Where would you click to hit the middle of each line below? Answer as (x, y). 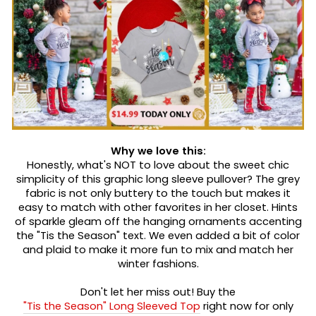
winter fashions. (158, 264)
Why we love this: (158, 151)
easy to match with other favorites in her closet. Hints (158, 207)
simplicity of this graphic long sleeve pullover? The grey (158, 179)
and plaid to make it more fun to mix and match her (158, 250)
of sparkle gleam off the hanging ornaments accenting (158, 221)
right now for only (247, 306)
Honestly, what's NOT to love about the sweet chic (158, 165)
